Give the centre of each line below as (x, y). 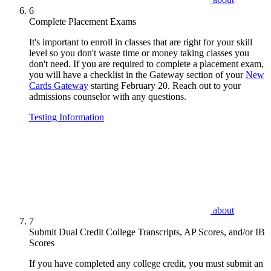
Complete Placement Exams (83, 21)
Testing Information (67, 117)
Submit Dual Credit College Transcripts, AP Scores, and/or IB (147, 232)
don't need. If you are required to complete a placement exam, (146, 64)
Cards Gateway (59, 85)
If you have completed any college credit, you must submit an (146, 263)
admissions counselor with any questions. (109, 96)
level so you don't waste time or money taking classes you (139, 53)
